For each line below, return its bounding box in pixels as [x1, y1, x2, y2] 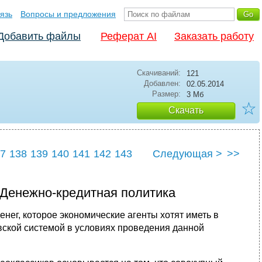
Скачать [168, 105, 204, 115]
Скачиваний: [137, 68, 181, 77]
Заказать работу [174, 30, 254, 42]
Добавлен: [144, 79, 181, 88]
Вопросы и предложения [20, 9, 116, 19]
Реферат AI [101, 30, 157, 42]
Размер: [152, 89, 181, 98]
